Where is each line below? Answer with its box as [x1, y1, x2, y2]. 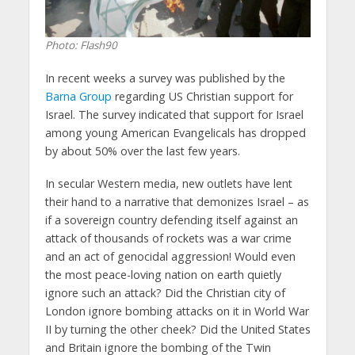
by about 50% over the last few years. [44, 143, 240, 158]
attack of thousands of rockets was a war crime [44, 230, 292, 246]
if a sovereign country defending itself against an [44, 212, 298, 227]
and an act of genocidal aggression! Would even [44, 248, 296, 264]
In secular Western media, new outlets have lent [44, 175, 292, 191]
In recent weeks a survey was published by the [44, 70, 285, 86]
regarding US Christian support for [111, 88, 293, 104]
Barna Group [44, 88, 112, 104]
